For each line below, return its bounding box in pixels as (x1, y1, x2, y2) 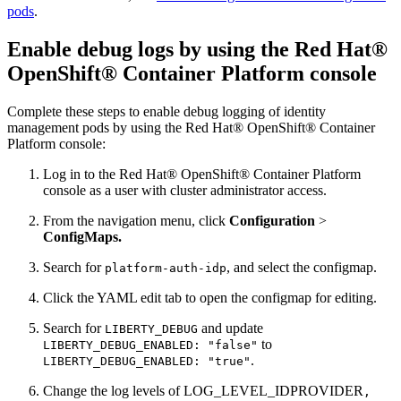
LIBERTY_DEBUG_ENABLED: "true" (43, 354, 251, 368)
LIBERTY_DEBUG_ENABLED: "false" (43, 337, 258, 352)
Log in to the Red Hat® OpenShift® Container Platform (43, 166, 361, 182)
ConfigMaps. (43, 228, 122, 244)
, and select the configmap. (226, 259, 377, 275)
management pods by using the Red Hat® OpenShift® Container (7, 119, 375, 135)
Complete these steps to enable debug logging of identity (7, 103, 326, 119)
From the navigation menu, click (43, 212, 229, 228)
